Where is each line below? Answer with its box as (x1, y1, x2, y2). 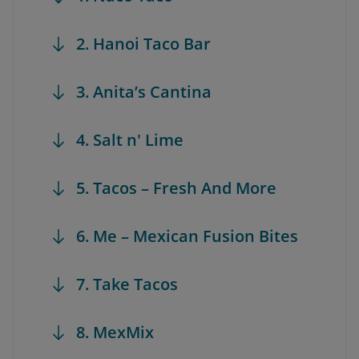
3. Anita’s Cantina (76, 81, 212, 103)
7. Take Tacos (76, 273, 178, 295)
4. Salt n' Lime (76, 129, 184, 151)
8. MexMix (76, 321, 154, 343)
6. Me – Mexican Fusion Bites (76, 225, 298, 247)
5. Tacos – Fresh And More (76, 177, 276, 199)
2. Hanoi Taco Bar (76, 33, 211, 54)
